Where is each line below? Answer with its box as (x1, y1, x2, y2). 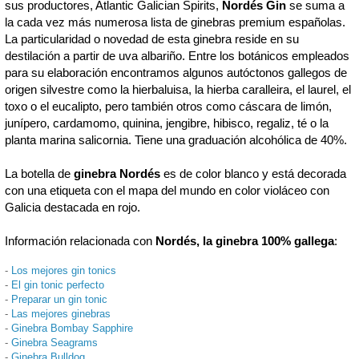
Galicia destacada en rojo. (5, 200, 140, 214)
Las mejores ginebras (11, 307, 111, 320)
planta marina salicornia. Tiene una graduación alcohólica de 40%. (5, 132, 347, 147)
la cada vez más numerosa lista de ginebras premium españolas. (5, 14, 345, 29)
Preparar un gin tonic (11, 292, 107, 305)
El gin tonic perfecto (11, 278, 104, 291)
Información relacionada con (5, 233, 155, 248)
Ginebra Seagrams (11, 336, 98, 349)
